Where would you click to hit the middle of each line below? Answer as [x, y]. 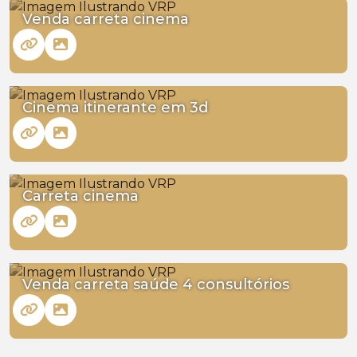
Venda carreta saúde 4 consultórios [156, 284]
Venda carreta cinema [106, 19]
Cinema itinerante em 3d [115, 107]
